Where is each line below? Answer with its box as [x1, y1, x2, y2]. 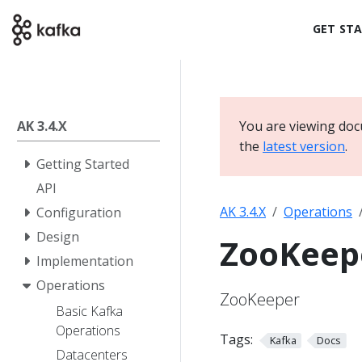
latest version [263, 137, 345, 155]
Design [36, 228, 79, 246]
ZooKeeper [220, 288, 300, 310]
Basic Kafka [56, 301, 123, 320]
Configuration [36, 204, 121, 221]
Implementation [36, 252, 133, 270]
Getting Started [36, 155, 129, 173]
